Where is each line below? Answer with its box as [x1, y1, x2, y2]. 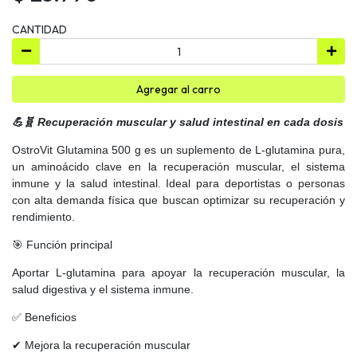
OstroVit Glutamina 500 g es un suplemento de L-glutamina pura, [12, 143, 345, 156]
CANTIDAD [12, 22, 67, 37]
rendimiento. [12, 210, 75, 223]
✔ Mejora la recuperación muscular [12, 338, 190, 351]
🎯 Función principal [12, 237, 112, 251]
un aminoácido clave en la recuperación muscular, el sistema [12, 159, 345, 173]
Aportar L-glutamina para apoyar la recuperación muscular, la [12, 265, 345, 279]
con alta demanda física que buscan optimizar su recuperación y [12, 193, 345, 206]
